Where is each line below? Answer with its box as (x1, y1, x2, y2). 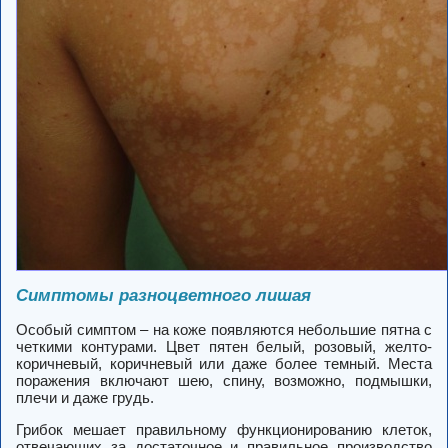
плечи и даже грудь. (16, 389, 154, 406)
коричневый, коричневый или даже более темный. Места (16, 355, 432, 372)
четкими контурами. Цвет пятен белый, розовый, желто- (16, 338, 432, 355)
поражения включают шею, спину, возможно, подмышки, (16, 372, 432, 389)
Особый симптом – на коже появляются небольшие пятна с (16, 321, 432, 338)
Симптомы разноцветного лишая (16, 286, 311, 305)
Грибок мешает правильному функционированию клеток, (16, 421, 432, 438)
